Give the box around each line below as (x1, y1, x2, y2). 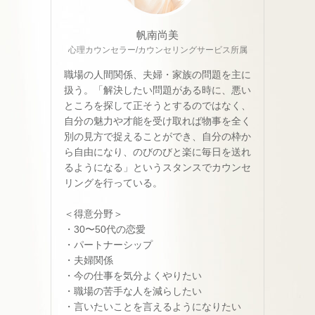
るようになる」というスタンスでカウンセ (64, 161, 251, 173)
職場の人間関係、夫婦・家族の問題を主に (64, 68, 251, 80)
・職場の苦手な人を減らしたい (64, 285, 202, 297)
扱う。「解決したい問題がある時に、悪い (64, 84, 251, 96)
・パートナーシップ (64, 238, 153, 250)
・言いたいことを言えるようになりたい (64, 300, 241, 312)
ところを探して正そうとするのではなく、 (64, 99, 251, 111)
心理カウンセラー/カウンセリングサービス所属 (67, 44, 247, 55)
